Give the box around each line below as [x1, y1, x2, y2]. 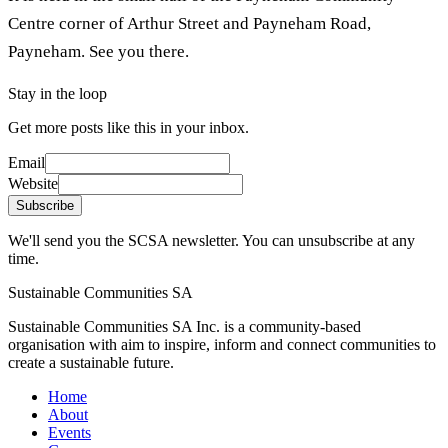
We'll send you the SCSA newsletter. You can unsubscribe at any [8, 231, 415, 249]
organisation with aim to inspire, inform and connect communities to [8, 335, 436, 353]
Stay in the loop [8, 84, 107, 102]
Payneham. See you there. [8, 42, 189, 62]
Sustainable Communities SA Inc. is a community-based [8, 317, 361, 335]
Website [8, 174, 58, 192]
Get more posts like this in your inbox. [8, 118, 249, 136]
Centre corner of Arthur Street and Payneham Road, [8, 14, 371, 34]
